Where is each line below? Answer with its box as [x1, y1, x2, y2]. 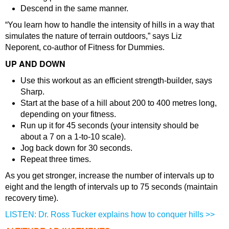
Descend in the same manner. [20, 4, 128, 13]
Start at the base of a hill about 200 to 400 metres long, [20, 98, 217, 107]
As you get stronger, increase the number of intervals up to [5, 171, 214, 180]
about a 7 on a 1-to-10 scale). [20, 132, 126, 141]
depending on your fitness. [20, 109, 116, 119]
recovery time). [5, 193, 58, 202]
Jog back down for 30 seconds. [20, 143, 132, 152]
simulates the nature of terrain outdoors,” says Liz [5, 31, 182, 40]
